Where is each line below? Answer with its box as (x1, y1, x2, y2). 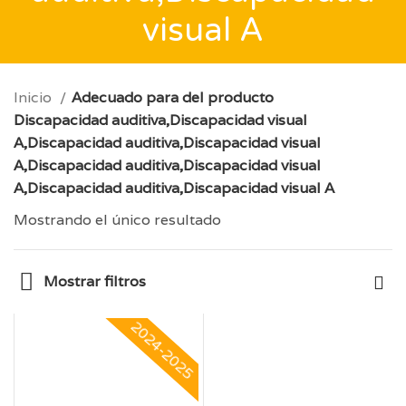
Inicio (14, 88, 55, 107)
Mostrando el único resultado (14, 210, 221, 229)
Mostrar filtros (43, 272, 146, 291)
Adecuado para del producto (72, 88, 274, 107)
